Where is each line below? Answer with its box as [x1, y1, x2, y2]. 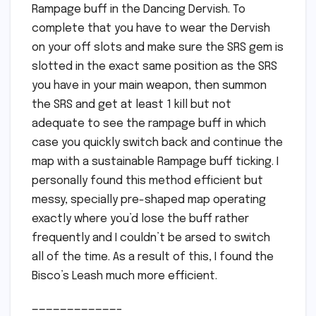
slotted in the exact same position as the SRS [32, 61, 277, 73]
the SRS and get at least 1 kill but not [32, 99, 231, 111]
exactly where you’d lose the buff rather [32, 213, 249, 226]
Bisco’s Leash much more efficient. [32, 270, 217, 283]
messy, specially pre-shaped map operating [32, 194, 266, 207]
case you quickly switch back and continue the [32, 137, 283, 150]
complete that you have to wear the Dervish [32, 23, 270, 35]
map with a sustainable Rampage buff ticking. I [32, 156, 279, 169]
